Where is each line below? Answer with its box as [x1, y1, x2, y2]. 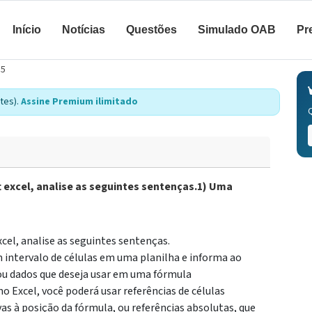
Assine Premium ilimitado [21, 95, 138, 109]
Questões [126, 24, 177, 36]
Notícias [62, 24, 105, 36]
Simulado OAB [198, 24, 276, 36]
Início [13, 24, 41, 36]
